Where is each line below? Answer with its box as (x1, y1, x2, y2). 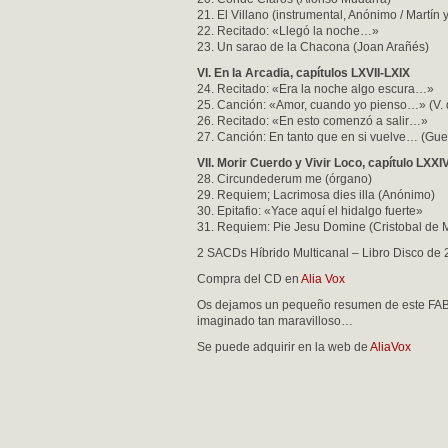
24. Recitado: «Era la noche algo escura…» (197, 82, 434, 96)
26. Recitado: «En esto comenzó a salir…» (197, 114, 428, 128)
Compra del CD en (197, 272, 301, 286)
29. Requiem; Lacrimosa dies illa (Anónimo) (197, 188, 435, 202)
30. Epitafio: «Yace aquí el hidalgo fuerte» (197, 204, 423, 218)
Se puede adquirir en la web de (197, 340, 370, 354)
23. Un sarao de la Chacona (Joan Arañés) (197, 40, 429, 54)
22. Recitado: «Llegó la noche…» (197, 24, 379, 38)
